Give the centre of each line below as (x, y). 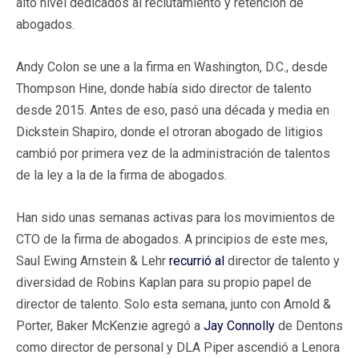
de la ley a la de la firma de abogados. (121, 175)
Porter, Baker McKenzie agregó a (110, 326)
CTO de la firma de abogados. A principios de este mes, (172, 240)
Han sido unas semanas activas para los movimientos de (175, 218)
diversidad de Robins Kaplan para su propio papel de (164, 283)
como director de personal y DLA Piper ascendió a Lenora (178, 348)
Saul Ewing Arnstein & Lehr (93, 261)
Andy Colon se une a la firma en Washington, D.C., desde (172, 67)
